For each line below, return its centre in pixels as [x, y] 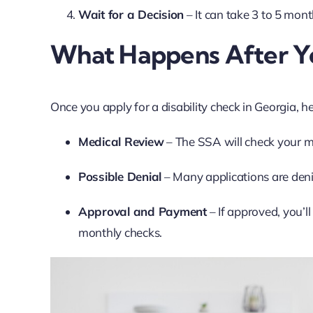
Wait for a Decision [131, 14]
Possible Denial [120, 177]
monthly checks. [120, 233]
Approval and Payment [142, 212]
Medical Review [121, 142]
